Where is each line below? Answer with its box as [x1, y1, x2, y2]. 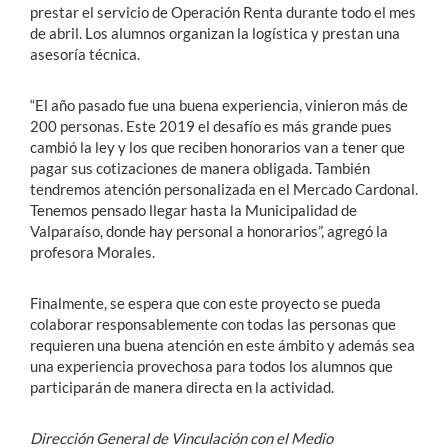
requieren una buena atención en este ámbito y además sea [30, 336, 415, 354]
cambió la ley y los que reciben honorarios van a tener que [30, 138, 405, 156]
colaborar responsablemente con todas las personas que [30, 315, 396, 333]
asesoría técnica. [30, 45, 140, 63]
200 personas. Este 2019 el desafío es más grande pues [30, 117, 392, 135]
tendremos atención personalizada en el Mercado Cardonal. [30, 180, 418, 198]
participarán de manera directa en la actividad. [30, 378, 334, 396]
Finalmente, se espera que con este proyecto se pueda [30, 294, 381, 312]
